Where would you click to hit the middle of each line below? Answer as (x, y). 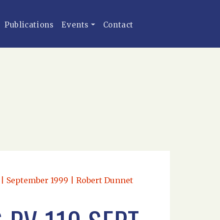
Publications (29, 25)
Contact (118, 25)
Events (75, 25)
